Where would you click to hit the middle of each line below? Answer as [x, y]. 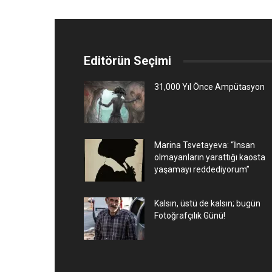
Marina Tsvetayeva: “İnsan [205, 145]
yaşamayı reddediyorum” [202, 169]
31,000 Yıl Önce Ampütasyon [209, 87]
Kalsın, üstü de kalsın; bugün [207, 203]
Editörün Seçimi [127, 61]
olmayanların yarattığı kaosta [210, 157]
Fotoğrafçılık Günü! [190, 216]
